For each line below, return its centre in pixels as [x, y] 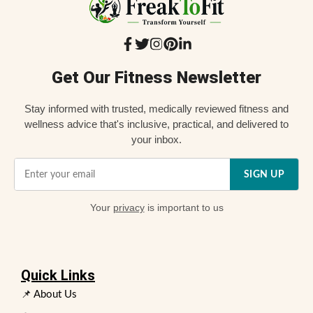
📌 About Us [49, 295]
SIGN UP [264, 174]
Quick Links [58, 276]
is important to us [184, 208]
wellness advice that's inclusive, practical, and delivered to [156, 124]
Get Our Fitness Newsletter [156, 78]
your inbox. [156, 140]
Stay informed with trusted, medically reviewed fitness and [156, 109]
